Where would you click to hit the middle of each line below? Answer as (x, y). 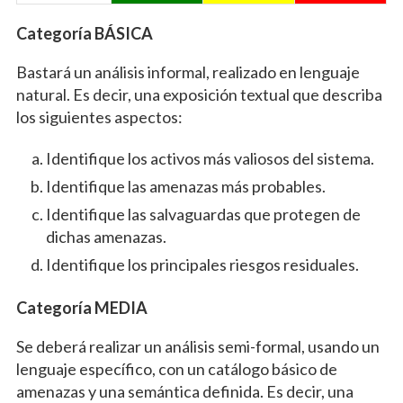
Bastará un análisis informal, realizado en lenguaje (188, 72)
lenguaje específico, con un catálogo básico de (176, 369)
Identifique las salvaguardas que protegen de (203, 215)
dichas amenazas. (106, 237)
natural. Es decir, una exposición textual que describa (199, 95)
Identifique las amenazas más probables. (185, 187)
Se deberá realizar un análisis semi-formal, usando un (197, 347)
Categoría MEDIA (81, 308)
